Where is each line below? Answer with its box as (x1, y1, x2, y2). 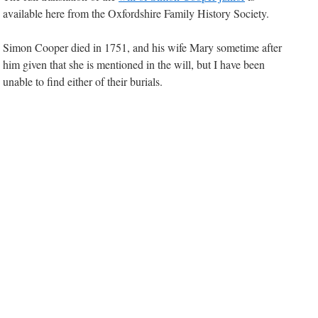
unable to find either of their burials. (3, 74, 163, 89)
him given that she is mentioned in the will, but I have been (3, 57, 265, 72)
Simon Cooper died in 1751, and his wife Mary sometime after (3, 40, 282, 55)
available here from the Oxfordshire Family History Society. (3, 6, 269, 21)
